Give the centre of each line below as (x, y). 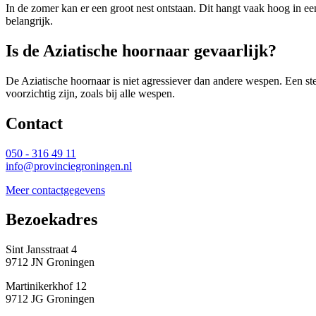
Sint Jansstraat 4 (41, 250)
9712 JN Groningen (50, 262)
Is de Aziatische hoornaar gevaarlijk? (141, 50)
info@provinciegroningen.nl (69, 166)
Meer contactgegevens (55, 190)
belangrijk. (29, 20)
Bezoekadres (51, 220)
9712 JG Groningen (50, 299)
